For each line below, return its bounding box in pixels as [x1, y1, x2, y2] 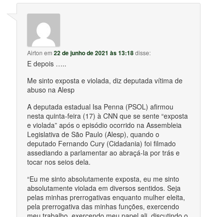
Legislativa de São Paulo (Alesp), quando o [27, 129, 160, 139]
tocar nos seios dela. [27, 157, 91, 167]
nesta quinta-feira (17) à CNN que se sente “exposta [27, 111, 188, 121]
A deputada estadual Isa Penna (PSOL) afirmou [27, 102, 174, 112]
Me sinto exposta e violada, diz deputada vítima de [27, 76, 183, 86]
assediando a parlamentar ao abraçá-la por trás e [27, 148, 180, 158]
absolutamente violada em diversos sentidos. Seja [27, 183, 181, 193]
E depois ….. [27, 59, 67, 69]
